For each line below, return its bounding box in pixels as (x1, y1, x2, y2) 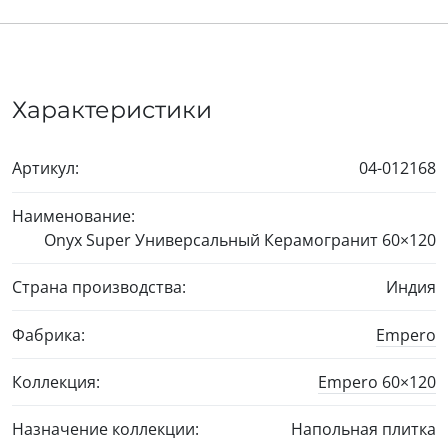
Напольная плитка (291, 418, 436, 441)
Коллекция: (12, 370, 100, 393)
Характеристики (12, 95, 212, 125)
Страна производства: (12, 276, 186, 299)
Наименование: (12, 204, 135, 227)
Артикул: (12, 157, 79, 180)
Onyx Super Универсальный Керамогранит (44, 228, 382, 251)
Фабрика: (12, 323, 85, 346)
